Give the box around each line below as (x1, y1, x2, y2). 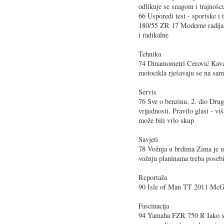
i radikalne (138, 29, 168, 39)
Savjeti (138, 134, 158, 144)
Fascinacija (138, 200, 169, 210)
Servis (138, 86, 156, 96)
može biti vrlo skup (138, 115, 194, 125)
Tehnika (138, 48, 161, 58)
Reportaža (138, 172, 167, 182)
